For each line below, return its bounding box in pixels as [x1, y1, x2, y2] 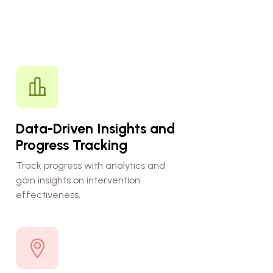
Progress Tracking [15, 136, 127, 154]
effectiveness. [15, 188, 80, 200]
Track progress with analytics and [15, 159, 165, 171]
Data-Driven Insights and [15, 119, 175, 137]
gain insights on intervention [15, 174, 140, 186]
